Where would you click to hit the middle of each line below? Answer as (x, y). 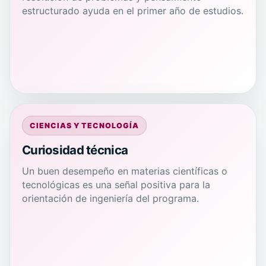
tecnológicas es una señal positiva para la (116, 185)
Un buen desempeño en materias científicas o (125, 171)
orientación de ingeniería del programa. (110, 198)
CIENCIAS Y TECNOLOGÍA (84, 125)
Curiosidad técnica (75, 150)
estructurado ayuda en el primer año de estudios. (133, 11)
